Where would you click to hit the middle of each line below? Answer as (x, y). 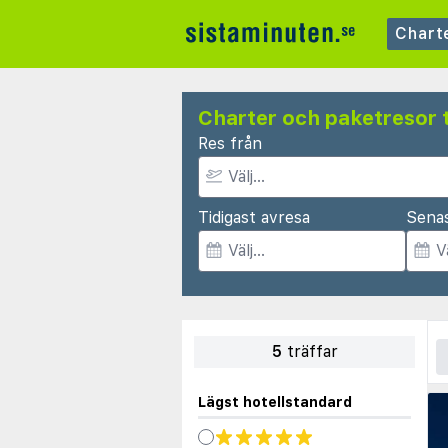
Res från (230, 143)
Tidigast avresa (254, 217)
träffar (312, 351)
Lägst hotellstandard (275, 402)
